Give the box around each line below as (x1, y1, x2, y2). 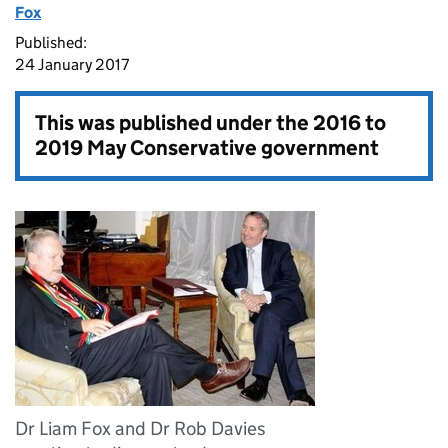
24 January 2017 (15, 55, 129, 74)
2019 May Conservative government (35, 135, 379, 161)
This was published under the (35, 110, 313, 136)
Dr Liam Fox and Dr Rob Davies (15, 417, 266, 440)
